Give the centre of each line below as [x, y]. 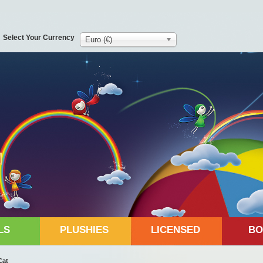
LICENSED [175, 230]
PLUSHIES [84, 230]
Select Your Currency [39, 38]
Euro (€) [99, 40]
